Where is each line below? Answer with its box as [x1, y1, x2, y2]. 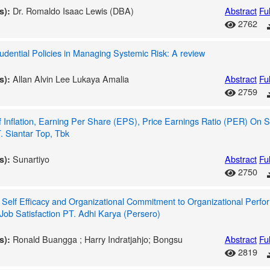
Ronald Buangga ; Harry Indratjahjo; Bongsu [13, 233, 183, 245]
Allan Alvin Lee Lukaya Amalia [13, 72, 129, 85]
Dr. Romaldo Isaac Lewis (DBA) [13, 4, 134, 17]
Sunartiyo [13, 152, 49, 165]
